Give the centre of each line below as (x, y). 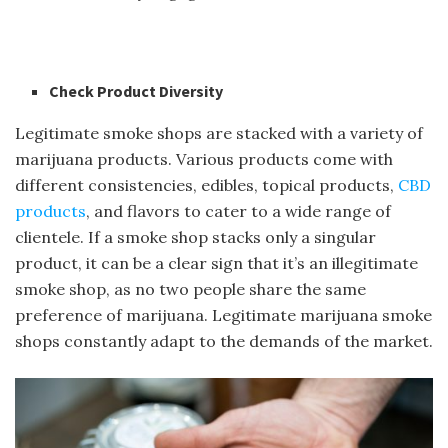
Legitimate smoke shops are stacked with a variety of (219, 132)
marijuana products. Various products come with (204, 158)
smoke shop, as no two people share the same (190, 288)
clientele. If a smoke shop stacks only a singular (195, 236)
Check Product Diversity (136, 90)
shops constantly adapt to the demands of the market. (224, 340)
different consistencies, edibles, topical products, (206, 184)
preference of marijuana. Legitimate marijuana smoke (223, 314)
